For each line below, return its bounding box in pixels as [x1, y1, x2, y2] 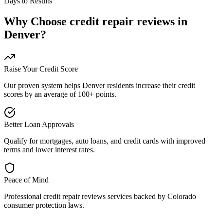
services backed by [106, 192, 167, 200]
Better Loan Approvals [4, 120, 74, 128]
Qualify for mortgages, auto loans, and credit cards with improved [4, 136, 205, 145]
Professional [4, 192, 43, 200]
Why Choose [4, 15, 70, 28]
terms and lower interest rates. [4, 145, 95, 154]
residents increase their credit [105, 81, 195, 90]
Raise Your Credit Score [4, 64, 78, 73]
